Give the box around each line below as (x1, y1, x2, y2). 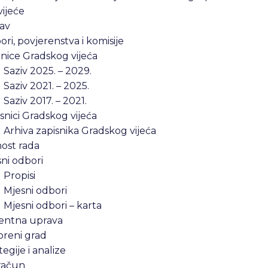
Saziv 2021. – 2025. (4, 80, 89, 92)
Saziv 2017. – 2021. (4, 95, 87, 106)
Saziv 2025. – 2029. (4, 65, 92, 77)
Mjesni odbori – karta (4, 200, 102, 211)
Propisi (4, 170, 35, 181)
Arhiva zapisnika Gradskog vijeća (4, 125, 156, 136)
